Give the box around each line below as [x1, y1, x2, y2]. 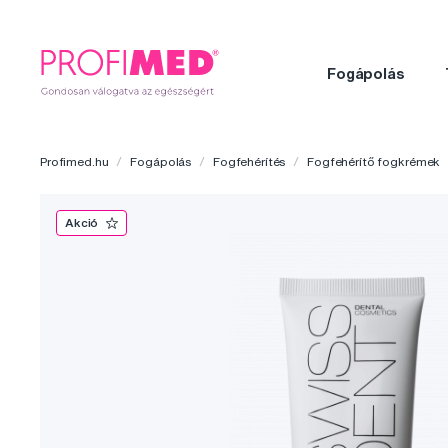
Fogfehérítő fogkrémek [307, 155, 441, 169]
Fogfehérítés [212, 155, 286, 169]
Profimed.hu [40, 155, 109, 169]
